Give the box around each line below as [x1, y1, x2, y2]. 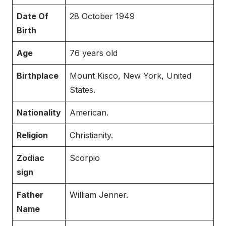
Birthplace [17, 71, 59, 81]
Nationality [17, 107, 61, 118]
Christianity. [70, 130, 113, 141]
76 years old [70, 48, 118, 59]
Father [17, 190, 43, 200]
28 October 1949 [70, 11, 135, 22]
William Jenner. [70, 190, 128, 200]
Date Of [17, 11, 48, 22]
